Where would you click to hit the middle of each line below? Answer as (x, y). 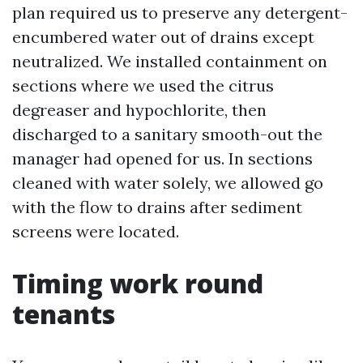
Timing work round (138, 283)
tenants (64, 314)
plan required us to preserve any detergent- (180, 13)
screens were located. (96, 231)
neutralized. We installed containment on (170, 61)
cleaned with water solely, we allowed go (168, 183)
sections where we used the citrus (143, 85)
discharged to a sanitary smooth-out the (167, 134)
